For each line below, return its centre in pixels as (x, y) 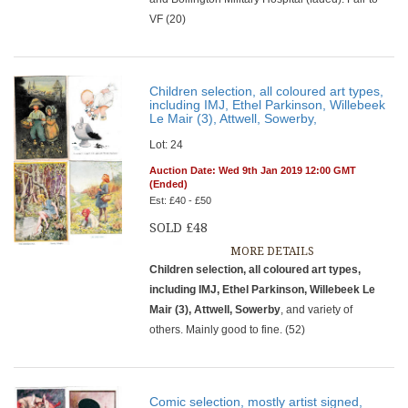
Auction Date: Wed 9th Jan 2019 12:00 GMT (253, 170)
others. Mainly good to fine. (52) (228, 330)
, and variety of (317, 310)
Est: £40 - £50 (181, 200)
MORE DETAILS (272, 251)
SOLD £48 (179, 228)
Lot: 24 (167, 145)
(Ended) (169, 184)
